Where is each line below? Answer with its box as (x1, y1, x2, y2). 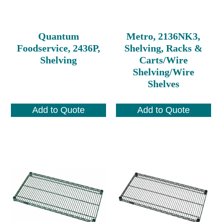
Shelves (147, 78, 179, 89)
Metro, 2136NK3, (126, 30, 201, 42)
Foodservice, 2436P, (17, 42, 101, 54)
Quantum (38, 30, 79, 42)
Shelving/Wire (132, 66, 194, 77)
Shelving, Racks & (124, 42, 203, 54)
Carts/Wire (139, 54, 188, 65)
